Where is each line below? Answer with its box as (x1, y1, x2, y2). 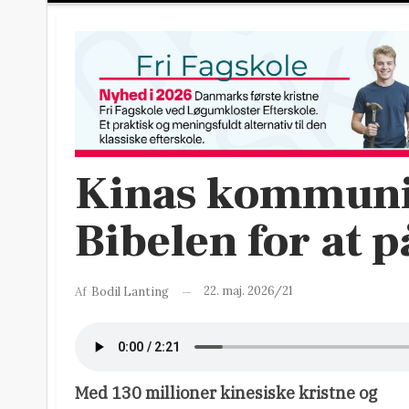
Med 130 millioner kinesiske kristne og (75, 383, 377, 404)
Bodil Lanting (91, 284, 169, 299)
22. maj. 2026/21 (204, 283, 293, 299)
